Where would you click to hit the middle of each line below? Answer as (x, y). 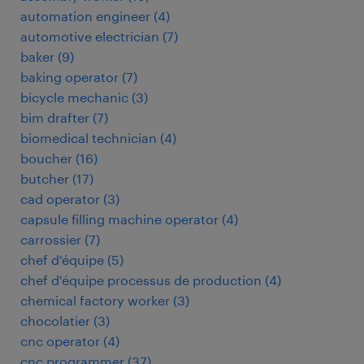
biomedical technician (89, 138)
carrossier (51, 239)
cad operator (60, 199)
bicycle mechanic (74, 97)
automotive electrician (90, 36)
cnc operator (60, 341)
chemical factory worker (95, 300)
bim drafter (55, 117)
